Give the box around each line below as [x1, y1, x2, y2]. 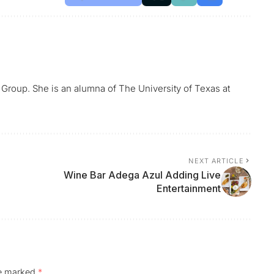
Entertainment [156, 182, 221, 195]
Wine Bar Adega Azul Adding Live [63, 169, 221, 182]
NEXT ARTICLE [188, 157, 244, 166]
